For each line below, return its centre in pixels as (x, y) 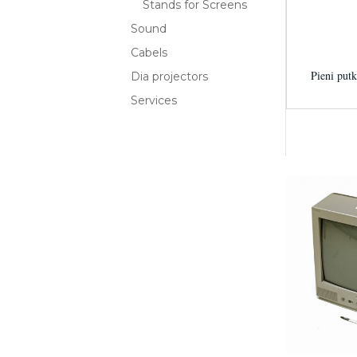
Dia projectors (170, 76)
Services (154, 100)
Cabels (149, 53)
